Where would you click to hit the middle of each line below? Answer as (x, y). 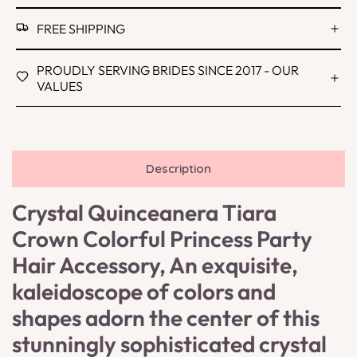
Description (178, 169)
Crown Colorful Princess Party (162, 239)
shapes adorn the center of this (166, 318)
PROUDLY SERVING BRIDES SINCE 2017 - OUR (168, 71)
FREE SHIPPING (81, 29)
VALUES (60, 86)
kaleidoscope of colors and (144, 292)
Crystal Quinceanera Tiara (144, 213)
